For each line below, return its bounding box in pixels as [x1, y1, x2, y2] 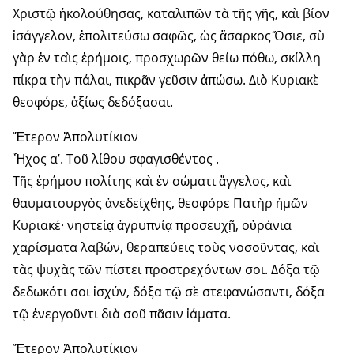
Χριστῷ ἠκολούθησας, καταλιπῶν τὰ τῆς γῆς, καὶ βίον [13, 5, 330, 23]
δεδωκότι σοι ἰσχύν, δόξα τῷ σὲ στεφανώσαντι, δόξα [13, 283, 325, 301]
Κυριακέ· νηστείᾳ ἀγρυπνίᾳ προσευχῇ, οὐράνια [13, 217, 292, 235]
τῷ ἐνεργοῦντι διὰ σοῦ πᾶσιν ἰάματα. [13, 305, 231, 323]
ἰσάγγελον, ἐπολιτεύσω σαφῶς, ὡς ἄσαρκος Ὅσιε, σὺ [13, 27, 325, 45]
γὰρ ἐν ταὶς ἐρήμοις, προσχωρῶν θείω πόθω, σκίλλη [13, 49, 321, 67]
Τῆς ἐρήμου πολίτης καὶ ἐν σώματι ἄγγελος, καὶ [13, 172, 291, 190]
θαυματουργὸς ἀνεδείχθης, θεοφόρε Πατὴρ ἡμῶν [13, 194, 308, 213]
